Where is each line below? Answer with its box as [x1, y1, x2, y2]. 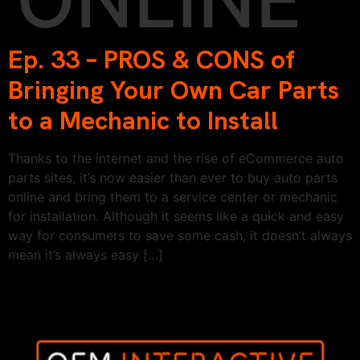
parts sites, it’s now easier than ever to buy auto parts [8, 169, 337, 186]
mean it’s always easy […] [8, 246, 163, 263]
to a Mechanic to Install [8, 103, 278, 137]
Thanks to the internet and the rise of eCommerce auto [8, 149, 344, 166]
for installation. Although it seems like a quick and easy [8, 207, 344, 224]
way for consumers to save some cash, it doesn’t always [8, 227, 352, 243]
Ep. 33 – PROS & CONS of [8, 42, 295, 76]
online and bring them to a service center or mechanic [8, 188, 337, 205]
